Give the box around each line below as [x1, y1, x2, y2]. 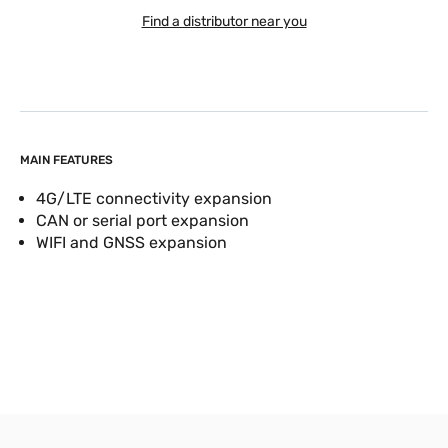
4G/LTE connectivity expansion [36, 189, 272, 209]
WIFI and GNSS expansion [36, 233, 227, 253]
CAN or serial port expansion [36, 211, 249, 231]
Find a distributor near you [141, 13, 307, 31]
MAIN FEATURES [20, 153, 113, 168]
